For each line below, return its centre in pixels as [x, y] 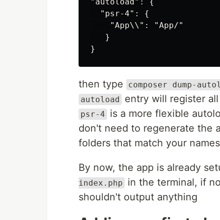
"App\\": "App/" [137, 25]
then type [102, 84]
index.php [101, 183]
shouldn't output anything [138, 197]
